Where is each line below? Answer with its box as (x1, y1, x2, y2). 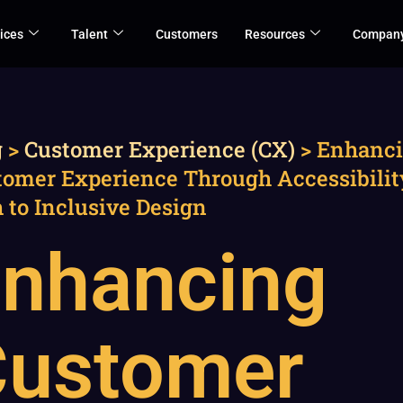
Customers (156, 26, 218, 41)
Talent (71, 26, 108, 41)
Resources (245, 26, 305, 41)
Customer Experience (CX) (24, 135, 295, 164)
